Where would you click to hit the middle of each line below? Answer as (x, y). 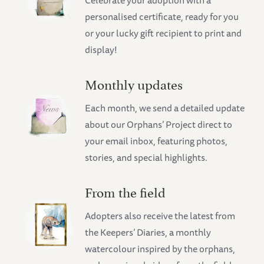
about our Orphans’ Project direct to (159, 125)
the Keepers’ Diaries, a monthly (148, 232)
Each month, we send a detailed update (165, 108)
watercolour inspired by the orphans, (160, 249)
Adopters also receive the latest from (160, 216)
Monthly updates (134, 83)
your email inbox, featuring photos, (156, 141)
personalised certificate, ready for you (162, 17)
